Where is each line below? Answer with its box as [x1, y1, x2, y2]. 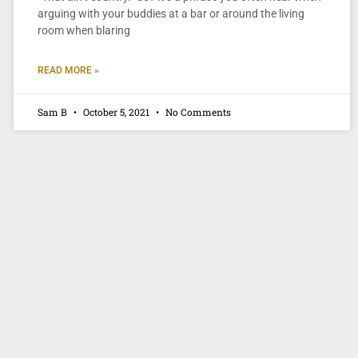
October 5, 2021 [80, 105, 152, 119]
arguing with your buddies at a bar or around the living [37, 7, 304, 21]
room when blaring [37, 24, 130, 38]
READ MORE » [37, 65, 99, 77]
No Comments [162, 105, 231, 119]
